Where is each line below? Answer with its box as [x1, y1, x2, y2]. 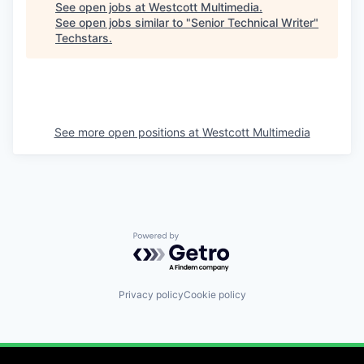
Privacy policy [118, 288, 184, 301]
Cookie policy [183, 288, 246, 301]
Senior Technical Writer [191, 15, 314, 29]
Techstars [55, 31, 109, 45]
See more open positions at [54, 125, 202, 139]
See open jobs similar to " [55, 15, 191, 29]
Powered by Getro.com [132, 232, 275, 248]
